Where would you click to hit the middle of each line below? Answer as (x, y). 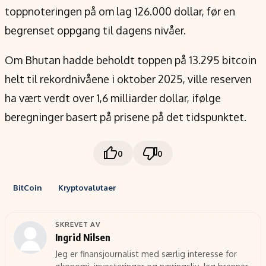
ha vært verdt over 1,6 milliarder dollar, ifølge (113, 98)
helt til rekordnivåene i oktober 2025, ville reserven (128, 79)
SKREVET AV (78, 224)
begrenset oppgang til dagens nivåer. (95, 30)
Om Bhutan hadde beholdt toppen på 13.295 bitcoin (131, 60)
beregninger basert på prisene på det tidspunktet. (126, 117)
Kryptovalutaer (87, 188)
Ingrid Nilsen (83, 237)
